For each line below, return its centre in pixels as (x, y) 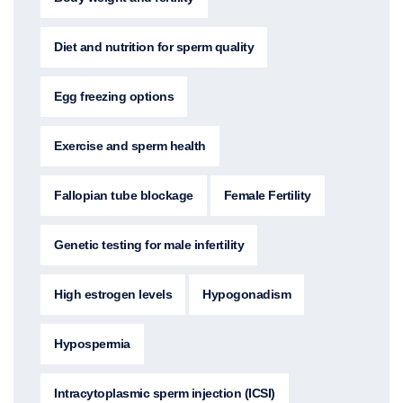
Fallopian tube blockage (124, 195)
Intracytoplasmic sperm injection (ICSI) (165, 393)
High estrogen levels (113, 294)
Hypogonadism (246, 294)
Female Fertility (267, 195)
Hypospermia (92, 343)
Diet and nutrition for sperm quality (154, 46)
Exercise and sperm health (130, 145)
